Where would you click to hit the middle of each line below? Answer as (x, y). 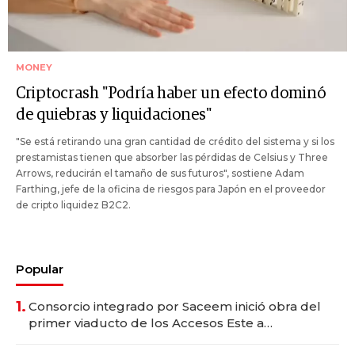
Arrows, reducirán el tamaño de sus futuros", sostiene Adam (160, 174)
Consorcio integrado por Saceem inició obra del (175, 307)
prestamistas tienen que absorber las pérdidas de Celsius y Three (172, 158)
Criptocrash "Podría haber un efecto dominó (171, 94)
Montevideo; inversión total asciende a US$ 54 (168, 340)
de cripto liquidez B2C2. (73, 205)
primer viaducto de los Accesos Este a (146, 323)
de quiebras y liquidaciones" (114, 115)
